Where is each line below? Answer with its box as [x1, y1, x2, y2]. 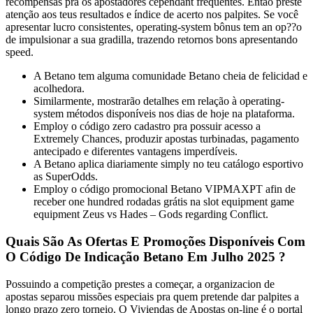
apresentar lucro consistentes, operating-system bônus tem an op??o [6, 21, 302, 34]
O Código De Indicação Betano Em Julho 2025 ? [6, 249, 286, 265]
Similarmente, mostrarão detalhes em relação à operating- [34, 95, 284, 108]
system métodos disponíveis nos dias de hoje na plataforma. [34, 108, 295, 120]
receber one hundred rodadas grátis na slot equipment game [34, 196, 294, 208]
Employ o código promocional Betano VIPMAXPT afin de [34, 183, 296, 196]
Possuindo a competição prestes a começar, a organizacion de [6, 277, 275, 290]
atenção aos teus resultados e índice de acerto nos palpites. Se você [6, 8, 298, 21]
